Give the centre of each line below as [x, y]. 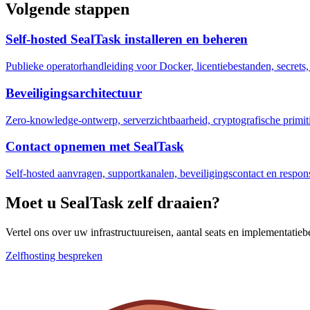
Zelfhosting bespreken [54, 255]
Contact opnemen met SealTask [95, 147]
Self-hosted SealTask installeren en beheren [127, 39]
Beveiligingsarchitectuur [74, 93]
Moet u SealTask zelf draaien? [113, 202]
